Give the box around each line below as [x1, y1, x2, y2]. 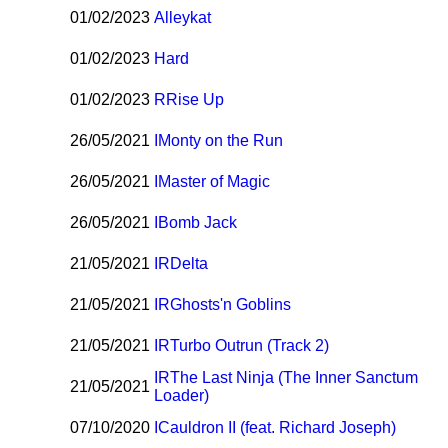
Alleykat [154, 9, 212, 27]
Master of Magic [158, 173, 271, 191]
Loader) [154, 387, 210, 405]
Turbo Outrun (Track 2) [170, 337, 330, 355]
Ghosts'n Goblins [170, 296, 292, 314]
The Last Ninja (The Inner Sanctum [170, 369, 419, 387]
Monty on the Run [158, 132, 284, 150]
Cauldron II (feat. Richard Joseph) [158, 419, 397, 437]
